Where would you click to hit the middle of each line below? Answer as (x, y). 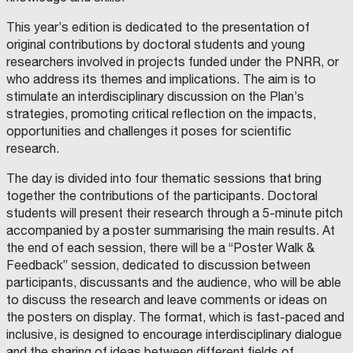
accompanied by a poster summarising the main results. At (171, 230)
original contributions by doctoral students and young (156, 45)
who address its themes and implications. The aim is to (161, 79)
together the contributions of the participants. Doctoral (162, 196)
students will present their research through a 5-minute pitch (175, 213)
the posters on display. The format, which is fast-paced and (175, 317)
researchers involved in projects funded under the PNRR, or (173, 62)
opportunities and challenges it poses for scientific (149, 131)
